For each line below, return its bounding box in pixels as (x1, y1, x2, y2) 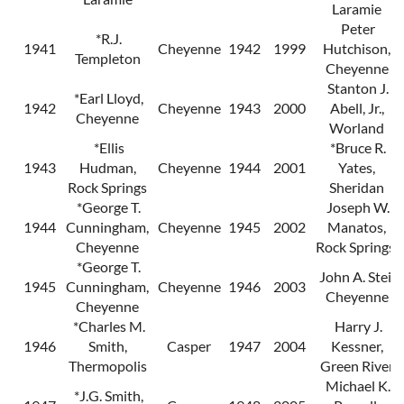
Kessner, (330, 337, 383, 355)
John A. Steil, (316, 268, 398, 286)
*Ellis (90, 139, 124, 157)
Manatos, (327, 218, 386, 236)
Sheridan (329, 179, 384, 197)
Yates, (338, 159, 375, 177)
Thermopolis (68, 357, 147, 375)
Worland (329, 119, 384, 137)
